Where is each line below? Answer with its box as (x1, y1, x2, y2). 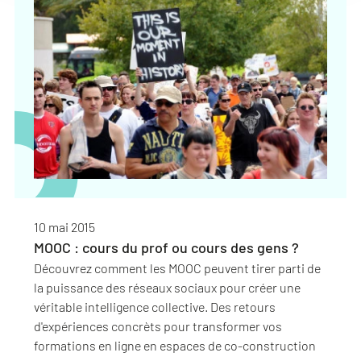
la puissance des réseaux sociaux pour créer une (34, 279, 301, 295)
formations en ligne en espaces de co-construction (34, 337, 316, 353)
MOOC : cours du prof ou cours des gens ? (34, 238, 299, 256)
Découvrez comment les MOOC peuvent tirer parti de (34, 259, 321, 276)
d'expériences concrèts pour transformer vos (34, 317, 282, 334)
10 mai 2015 (34, 218, 95, 234)
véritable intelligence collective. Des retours (34, 298, 276, 314)
